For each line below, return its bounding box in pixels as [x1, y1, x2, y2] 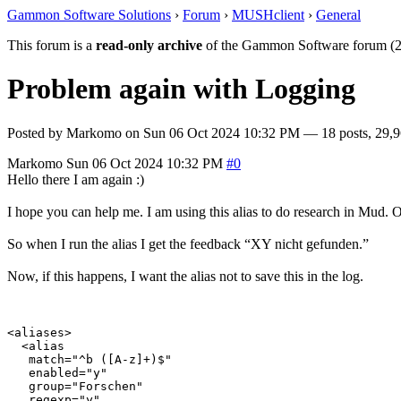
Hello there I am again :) [7, 171, 144, 187]
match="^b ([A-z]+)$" [7, 352, 172, 366]
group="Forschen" [7, 379, 143, 393]
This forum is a [7, 38, 96, 53]
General [316, 7, 361, 22]
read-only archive [96, 38, 202, 53]
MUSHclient [232, 7, 304, 22]
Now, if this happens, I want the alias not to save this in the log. [7, 268, 363, 284]
